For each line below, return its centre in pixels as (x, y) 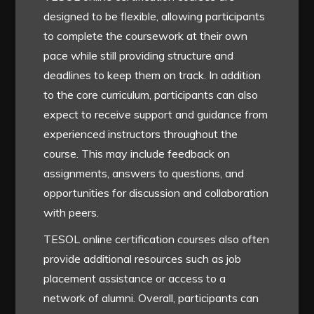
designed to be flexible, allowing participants (155, 16)
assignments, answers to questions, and (144, 173)
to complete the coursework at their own (146, 36)
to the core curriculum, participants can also (151, 95)
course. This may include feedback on (137, 154)
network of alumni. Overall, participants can (151, 298)
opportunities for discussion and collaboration (156, 193)
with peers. (71, 213)
